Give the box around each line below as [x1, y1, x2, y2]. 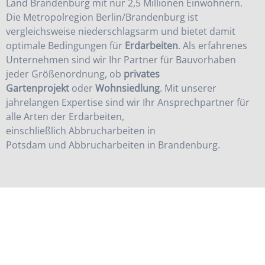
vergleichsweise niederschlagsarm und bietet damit [6, 25, 235, 38]
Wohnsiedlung [95, 82, 160, 95]
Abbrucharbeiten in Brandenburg [69, 138, 218, 152]
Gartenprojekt [6, 82, 69, 95]
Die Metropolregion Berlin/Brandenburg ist [6, 11, 198, 24]
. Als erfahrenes [178, 39, 247, 53]
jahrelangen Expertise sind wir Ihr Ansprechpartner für [6, 96, 250, 109]
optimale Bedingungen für [6, 39, 125, 53]
